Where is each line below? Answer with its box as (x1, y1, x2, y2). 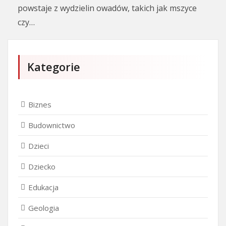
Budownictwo (28, 120, 75, 130)
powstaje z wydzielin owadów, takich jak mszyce (18, 2, 197, 14)
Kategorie (27, 59, 80, 74)
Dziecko (28, 161, 55, 172)
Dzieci (28, 140, 49, 151)
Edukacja (28, 182, 59, 192)
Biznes (28, 99, 51, 109)
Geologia (28, 202, 59, 213)
